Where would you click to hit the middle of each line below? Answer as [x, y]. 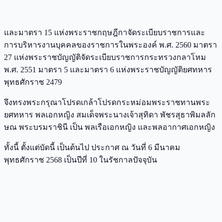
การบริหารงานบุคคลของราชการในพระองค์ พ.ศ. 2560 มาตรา [111, 45]
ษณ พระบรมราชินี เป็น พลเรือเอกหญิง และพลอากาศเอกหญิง [110, 127]
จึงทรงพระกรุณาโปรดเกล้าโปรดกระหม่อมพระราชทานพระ [107, 102]
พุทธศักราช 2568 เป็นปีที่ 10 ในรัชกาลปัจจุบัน [81, 160]
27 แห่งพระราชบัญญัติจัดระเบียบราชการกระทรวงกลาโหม [105, 57]
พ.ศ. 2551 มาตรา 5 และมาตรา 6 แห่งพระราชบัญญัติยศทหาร [108, 69]
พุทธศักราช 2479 [33, 82]
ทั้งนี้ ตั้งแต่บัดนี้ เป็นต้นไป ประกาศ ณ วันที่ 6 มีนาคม [92, 147]
